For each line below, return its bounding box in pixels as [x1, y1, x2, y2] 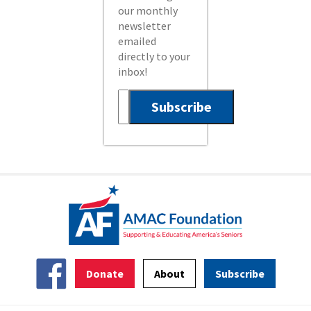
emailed [118, 34, 157, 48]
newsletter [118, 19, 171, 33]
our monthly [118, 3, 178, 17]
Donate [86, 267, 124, 281]
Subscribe [215, 267, 265, 281]
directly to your [118, 49, 191, 63]
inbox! [118, 65, 148, 78]
